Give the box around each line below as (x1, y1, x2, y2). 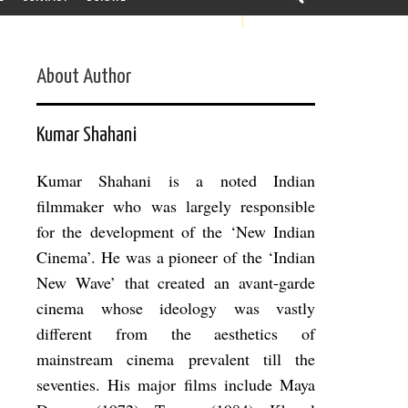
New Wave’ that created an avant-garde (36, 271, 315, 294)
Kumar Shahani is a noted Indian (36, 169, 315, 192)
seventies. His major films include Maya (36, 373, 315, 396)
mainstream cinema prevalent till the (36, 348, 315, 371)
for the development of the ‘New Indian (36, 220, 315, 243)
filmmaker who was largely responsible (36, 195, 315, 218)
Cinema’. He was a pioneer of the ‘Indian (36, 246, 315, 269)
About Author (36, 66, 131, 88)
